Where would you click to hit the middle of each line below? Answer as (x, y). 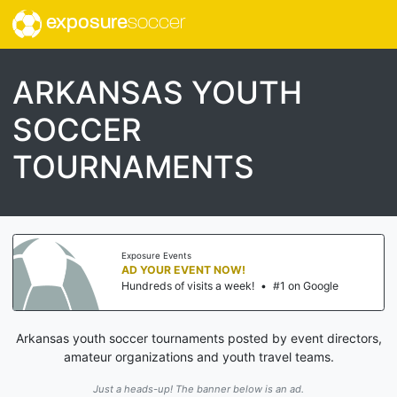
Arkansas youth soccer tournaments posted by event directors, (198, 338)
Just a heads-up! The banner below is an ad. (198, 389)
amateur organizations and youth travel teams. (198, 356)
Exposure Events (156, 256)
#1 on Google (306, 286)
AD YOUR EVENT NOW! (183, 270)
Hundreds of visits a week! (188, 286)
